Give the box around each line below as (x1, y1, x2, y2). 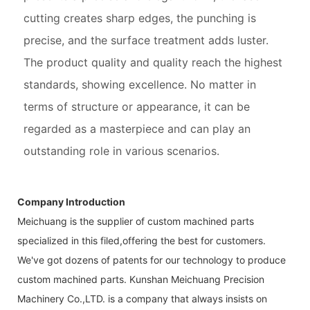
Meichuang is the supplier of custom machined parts (17, 215, 254, 228)
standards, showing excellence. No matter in (23, 77, 256, 92)
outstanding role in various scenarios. (23, 144, 219, 158)
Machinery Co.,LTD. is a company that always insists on (17, 293, 267, 305)
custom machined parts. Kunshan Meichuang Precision (17, 273, 264, 286)
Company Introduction (17, 196, 125, 208)
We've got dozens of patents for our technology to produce (17, 254, 286, 266)
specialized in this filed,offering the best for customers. (17, 235, 266, 247)
